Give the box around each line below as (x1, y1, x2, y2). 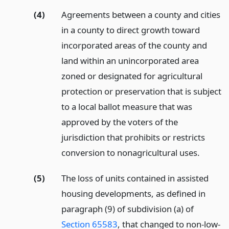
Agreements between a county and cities (61, 8, 220, 20)
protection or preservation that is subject (61, 85, 221, 97)
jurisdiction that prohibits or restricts (61, 131, 205, 143)
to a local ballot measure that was (61, 100, 192, 112)
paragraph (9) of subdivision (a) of (61, 203, 194, 215)
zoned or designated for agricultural (61, 70, 202, 82)
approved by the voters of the (61, 116, 178, 128)
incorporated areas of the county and (61, 39, 207, 51)
